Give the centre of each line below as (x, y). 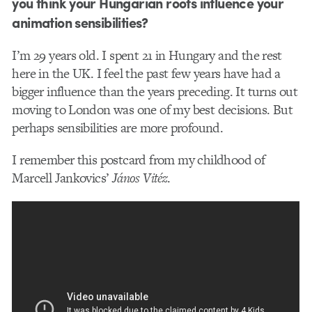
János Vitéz (140, 178)
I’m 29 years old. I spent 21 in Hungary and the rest (147, 55)
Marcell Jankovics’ (62, 178)
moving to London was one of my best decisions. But (153, 109)
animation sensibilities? (80, 22)
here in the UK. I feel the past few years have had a (146, 73)
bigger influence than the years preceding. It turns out (155, 91)
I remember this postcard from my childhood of (139, 160)
